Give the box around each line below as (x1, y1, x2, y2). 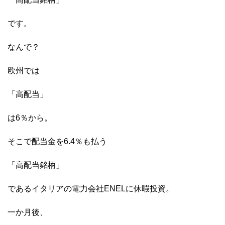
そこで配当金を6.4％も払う (8, 137, 107, 146)
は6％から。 (8, 114, 52, 123)
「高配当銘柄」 (8, 161, 64, 170)
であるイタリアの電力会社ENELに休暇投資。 (8, 184, 174, 193)
